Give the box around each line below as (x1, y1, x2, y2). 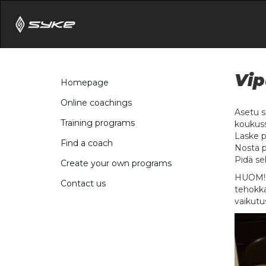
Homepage (61, 77, 109, 88)
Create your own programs (61, 158, 172, 169)
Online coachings (61, 97, 132, 109)
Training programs (61, 118, 135, 129)
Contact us (61, 178, 106, 189)
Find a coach (61, 138, 113, 149)
